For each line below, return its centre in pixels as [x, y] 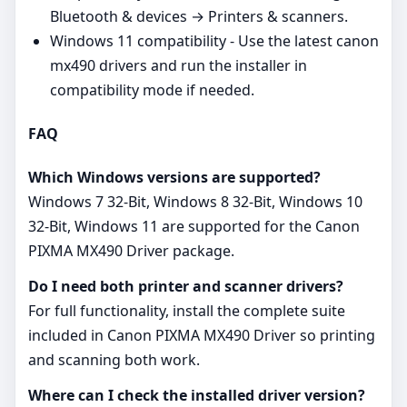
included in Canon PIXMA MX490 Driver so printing [202, 336]
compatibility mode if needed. [152, 89]
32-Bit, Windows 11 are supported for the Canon [194, 227]
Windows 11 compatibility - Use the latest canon [214, 40]
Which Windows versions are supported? [174, 178]
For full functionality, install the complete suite [187, 311]
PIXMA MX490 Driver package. [131, 251]
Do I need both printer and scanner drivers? [186, 287]
